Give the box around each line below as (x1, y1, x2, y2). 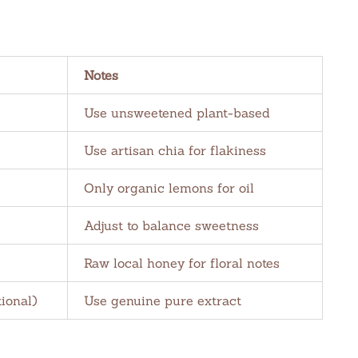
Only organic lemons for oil (84, 180, 254, 196)
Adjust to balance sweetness (84, 217, 259, 233)
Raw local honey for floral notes (84, 255, 280, 271)
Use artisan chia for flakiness (84, 142, 266, 158)
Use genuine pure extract (84, 292, 241, 308)
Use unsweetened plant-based (84, 105, 270, 121)
